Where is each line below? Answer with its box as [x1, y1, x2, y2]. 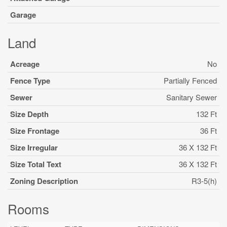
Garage [10, 9, 36, 20]
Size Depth [10, 108, 49, 120]
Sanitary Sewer [166, 92, 217, 102]
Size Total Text [10, 159, 61, 170]
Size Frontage [10, 125, 59, 136]
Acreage [10, 58, 40, 69]
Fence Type [10, 75, 50, 86]
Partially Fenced [164, 75, 217, 86]
